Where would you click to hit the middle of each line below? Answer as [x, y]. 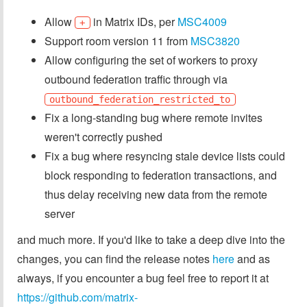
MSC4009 [202, 21]
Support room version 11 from [118, 40]
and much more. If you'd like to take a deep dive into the [151, 239]
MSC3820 [215, 40]
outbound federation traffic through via [136, 79]
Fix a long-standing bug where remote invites [153, 117]
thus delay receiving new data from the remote [156, 194]
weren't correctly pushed [103, 136]
